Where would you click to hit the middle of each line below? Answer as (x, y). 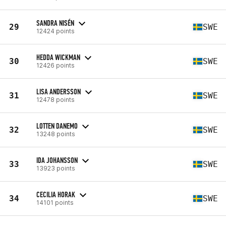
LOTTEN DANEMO (57, 126)
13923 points (56, 168)
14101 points (55, 202)
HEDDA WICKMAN (58, 57)
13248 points (56, 134)
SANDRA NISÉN (55, 23)
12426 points (55, 65)
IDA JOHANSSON (57, 160)
